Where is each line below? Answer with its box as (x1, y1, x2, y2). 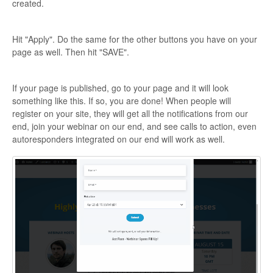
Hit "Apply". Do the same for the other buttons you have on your (12, 33, 257, 46)
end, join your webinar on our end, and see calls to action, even (12, 120, 257, 133)
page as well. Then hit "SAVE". (12, 46, 129, 58)
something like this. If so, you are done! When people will (12, 94, 231, 107)
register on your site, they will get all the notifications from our (12, 107, 248, 120)
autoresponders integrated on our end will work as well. (12, 133, 225, 146)
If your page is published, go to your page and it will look (12, 82, 229, 94)
